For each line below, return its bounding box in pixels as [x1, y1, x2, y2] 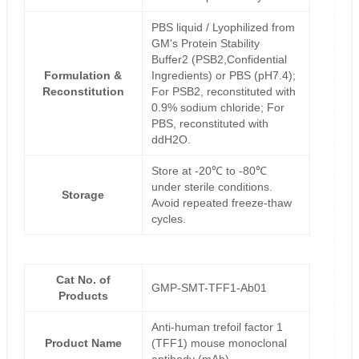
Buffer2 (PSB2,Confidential [151, 53, 287, 67]
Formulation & [44, 69, 123, 83]
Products [58, 289, 108, 303]
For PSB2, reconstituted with [151, 85, 296, 99]
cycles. [151, 212, 186, 226]
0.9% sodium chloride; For [151, 101, 284, 115]
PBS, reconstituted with [151, 117, 268, 131]
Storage [62, 188, 105, 202]
